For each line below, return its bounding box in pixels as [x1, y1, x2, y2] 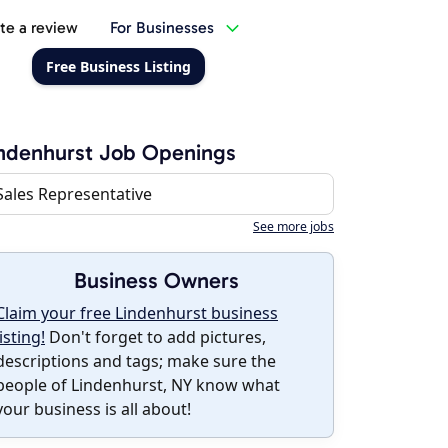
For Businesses [109, 18, 214, 37]
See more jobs [253, 218, 334, 235]
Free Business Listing [45, 57, 191, 76]
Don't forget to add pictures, [45, 326, 266, 348]
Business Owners [73, 267, 239, 294]
